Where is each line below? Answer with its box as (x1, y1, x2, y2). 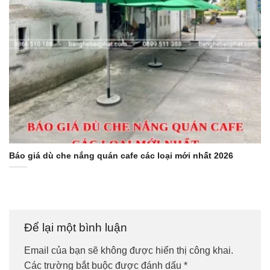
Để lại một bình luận (24, 221, 130, 234)
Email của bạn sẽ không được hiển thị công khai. (24, 245, 233, 256)
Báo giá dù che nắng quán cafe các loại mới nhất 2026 (9, 151, 233, 161)
